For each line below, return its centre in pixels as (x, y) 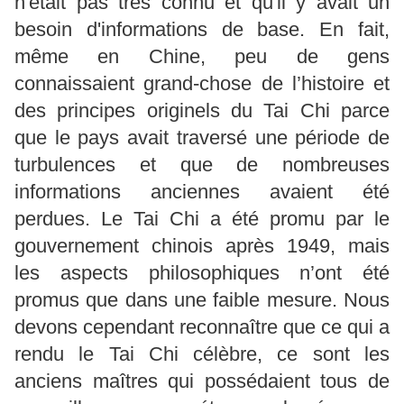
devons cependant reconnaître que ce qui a (202, 326)
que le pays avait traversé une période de (202, 137)
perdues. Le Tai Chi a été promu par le (202, 218)
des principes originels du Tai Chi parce (202, 110)
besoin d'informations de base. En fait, (202, 29)
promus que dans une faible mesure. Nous (202, 299)
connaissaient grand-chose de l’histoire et (202, 83)
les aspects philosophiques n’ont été (202, 272)
